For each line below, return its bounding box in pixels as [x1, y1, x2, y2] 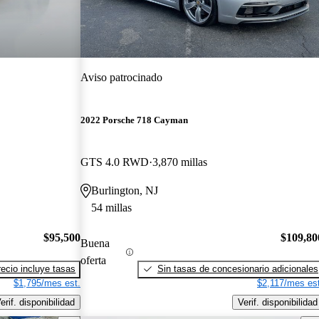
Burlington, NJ [91, 184, 159, 197]
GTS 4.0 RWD [80, 156, 150, 169]
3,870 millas [152, 156, 208, 169]
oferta [80, 254, 107, 267]
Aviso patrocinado [80, 70, 163, 83]
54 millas [91, 202, 132, 214]
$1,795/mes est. [14, 277, 81, 288]
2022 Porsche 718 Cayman [80, 115, 189, 126]
